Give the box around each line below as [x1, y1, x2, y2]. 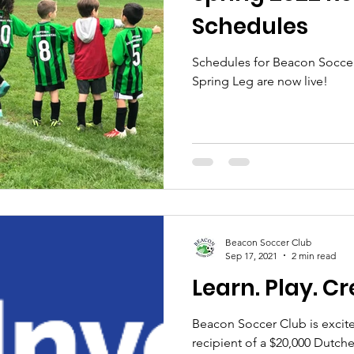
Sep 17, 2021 [225, 249, 277, 262]
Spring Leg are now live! [192, 73, 328, 88]
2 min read [292, 249, 336, 262]
